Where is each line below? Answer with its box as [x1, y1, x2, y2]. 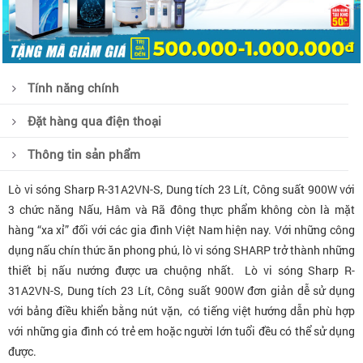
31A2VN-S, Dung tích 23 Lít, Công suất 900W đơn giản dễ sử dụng [8, 282, 355, 298]
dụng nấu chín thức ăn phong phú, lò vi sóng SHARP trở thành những [8, 241, 355, 258]
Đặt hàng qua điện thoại [28, 112, 161, 129]
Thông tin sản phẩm [28, 145, 140, 162]
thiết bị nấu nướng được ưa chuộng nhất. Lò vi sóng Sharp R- [8, 262, 355, 278]
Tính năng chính [28, 79, 119, 96]
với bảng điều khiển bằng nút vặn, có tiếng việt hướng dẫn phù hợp [8, 302, 355, 318]
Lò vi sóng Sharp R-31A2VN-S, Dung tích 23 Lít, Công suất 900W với [8, 181, 355, 197]
